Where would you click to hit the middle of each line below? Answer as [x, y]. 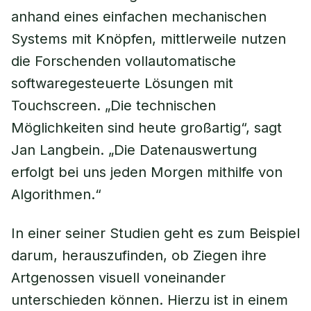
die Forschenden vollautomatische [124, 61]
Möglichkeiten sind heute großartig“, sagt [146, 128]
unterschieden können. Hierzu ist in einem [150, 300]
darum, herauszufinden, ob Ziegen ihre [139, 255]
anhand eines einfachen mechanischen [139, 17]
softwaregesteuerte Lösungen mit [122, 83]
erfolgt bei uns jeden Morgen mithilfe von [147, 172]
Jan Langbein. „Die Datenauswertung [134, 150]
